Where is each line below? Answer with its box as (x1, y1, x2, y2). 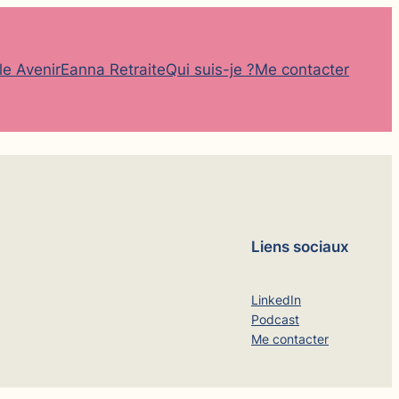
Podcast (251, 311, 299, 327)
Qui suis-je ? (166, 61, 255, 78)
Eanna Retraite (61, 61, 166, 78)
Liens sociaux (251, 237, 349, 256)
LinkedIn (251, 291, 301, 307)
